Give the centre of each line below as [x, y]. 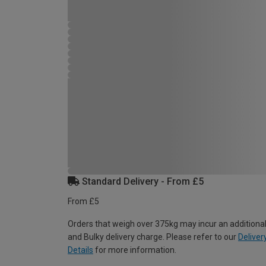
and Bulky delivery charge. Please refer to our [153, 237]
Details [80, 250]
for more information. [135, 250]
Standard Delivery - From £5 [142, 181]
